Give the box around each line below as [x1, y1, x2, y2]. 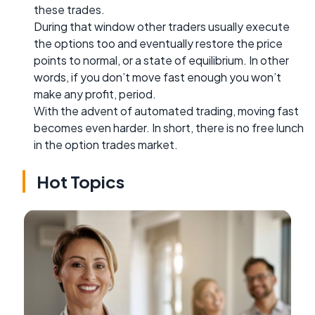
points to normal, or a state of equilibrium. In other [34, 52, 289, 67]
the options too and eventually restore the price [34, 35, 283, 51]
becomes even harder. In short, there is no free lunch [34, 120, 304, 135]
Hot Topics [37, 170, 124, 192]
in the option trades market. [34, 136, 178, 152]
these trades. [34, 1, 105, 17]
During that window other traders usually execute [34, 18, 290, 34]
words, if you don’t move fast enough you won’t [34, 69, 281, 84]
